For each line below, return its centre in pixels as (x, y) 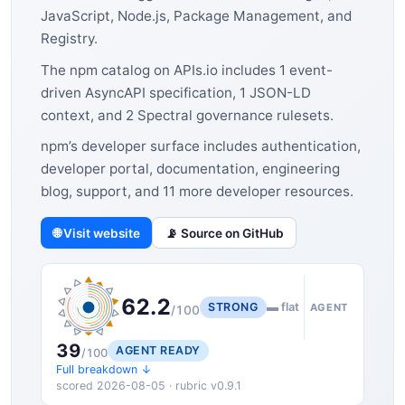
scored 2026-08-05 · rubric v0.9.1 (149, 386)
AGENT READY (158, 351)
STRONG (233, 306)
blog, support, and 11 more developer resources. (197, 192)
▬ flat (283, 307)
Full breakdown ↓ (104, 370)
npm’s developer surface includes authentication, (201, 146)
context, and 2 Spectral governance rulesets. (187, 115)
